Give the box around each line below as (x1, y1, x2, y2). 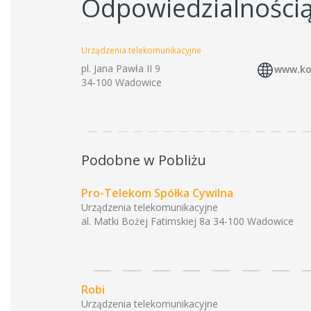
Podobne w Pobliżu (81, 151, 206, 169)
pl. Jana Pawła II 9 (81, 62, 163, 75)
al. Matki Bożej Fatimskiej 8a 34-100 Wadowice (81, 215, 294, 228)
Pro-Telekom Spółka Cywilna (81, 185, 233, 201)
